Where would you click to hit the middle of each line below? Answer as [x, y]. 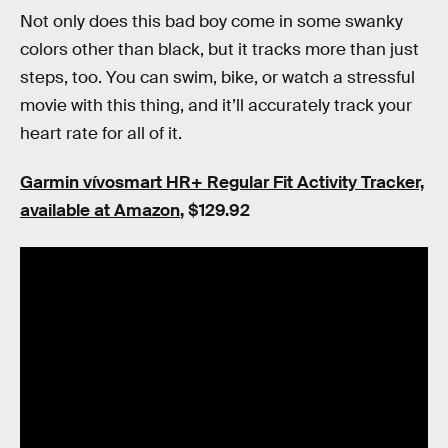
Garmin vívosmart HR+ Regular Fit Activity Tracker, [222, 183]
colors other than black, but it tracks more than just [219, 49]
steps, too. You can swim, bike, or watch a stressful [217, 77]
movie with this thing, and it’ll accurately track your [216, 105]
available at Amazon [100, 211]
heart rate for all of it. [101, 133]
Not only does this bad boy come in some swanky [211, 21]
